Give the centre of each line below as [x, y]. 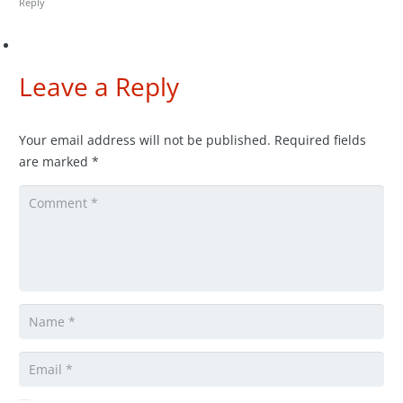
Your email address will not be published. [145, 139]
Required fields [320, 139]
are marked [55, 161]
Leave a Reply [102, 86]
